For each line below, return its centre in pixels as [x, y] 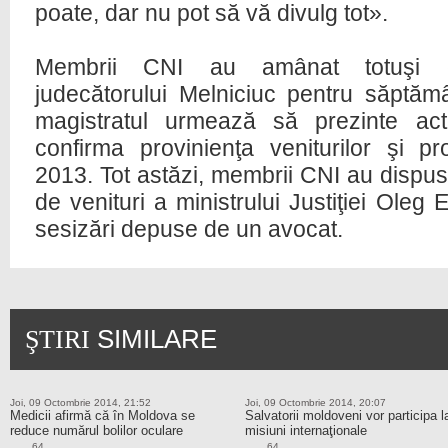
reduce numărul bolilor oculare [96, 430]
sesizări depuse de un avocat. [192, 229]
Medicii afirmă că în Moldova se [102, 415]
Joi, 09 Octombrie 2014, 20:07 [315, 402]
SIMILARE [153, 339]
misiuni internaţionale [306, 430]
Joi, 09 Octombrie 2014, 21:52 [80, 402]
